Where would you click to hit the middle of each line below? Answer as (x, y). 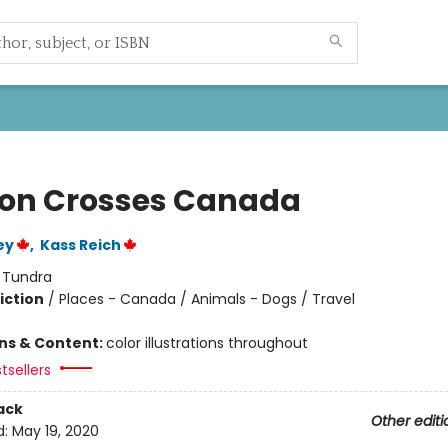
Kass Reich (80, 245)
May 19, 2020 (55, 431)
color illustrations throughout (206, 343)
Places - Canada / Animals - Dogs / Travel (206, 299)
